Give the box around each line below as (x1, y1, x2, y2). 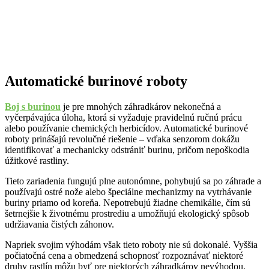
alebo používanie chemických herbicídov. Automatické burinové (5, 122, 248, 133)
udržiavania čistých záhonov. (5, 219, 114, 229)
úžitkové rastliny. (5, 155, 71, 166)
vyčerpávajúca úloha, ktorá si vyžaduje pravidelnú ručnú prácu (5, 112, 242, 122)
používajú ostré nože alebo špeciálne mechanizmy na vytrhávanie (5, 186, 252, 197)
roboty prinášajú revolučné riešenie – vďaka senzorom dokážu (5, 133, 240, 144)
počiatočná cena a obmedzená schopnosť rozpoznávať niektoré (5, 250, 243, 261)
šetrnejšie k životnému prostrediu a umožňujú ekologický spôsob (5, 208, 249, 219)
